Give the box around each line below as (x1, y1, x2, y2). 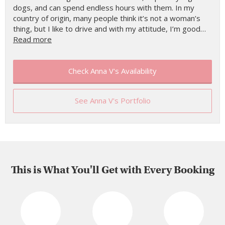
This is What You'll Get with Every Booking (11, 163, 214, 176)
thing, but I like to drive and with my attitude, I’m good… (13, 24, 206, 34)
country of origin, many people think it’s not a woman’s (13, 13, 200, 23)
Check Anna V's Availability (68, 66, 157, 76)
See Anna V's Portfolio (74, 95, 151, 105)
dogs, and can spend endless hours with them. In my (13, 3, 194, 13)
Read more (13, 34, 52, 44)
